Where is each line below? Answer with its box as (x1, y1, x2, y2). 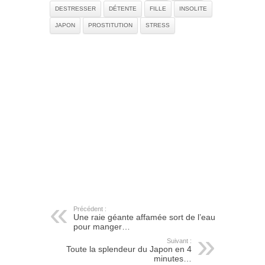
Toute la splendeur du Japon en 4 (66, 244, 192, 254)
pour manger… (73, 222, 130, 231)
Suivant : (167, 237, 192, 244)
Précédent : (73, 205, 106, 212)
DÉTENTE (109, 5, 137, 12)
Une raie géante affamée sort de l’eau (73, 212, 215, 222)
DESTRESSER (55, 5, 96, 12)
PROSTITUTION (88, 22, 132, 28)
